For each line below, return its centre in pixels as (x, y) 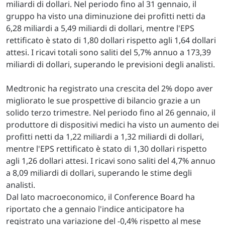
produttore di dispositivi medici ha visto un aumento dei (113, 124)
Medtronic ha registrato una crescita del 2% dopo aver (109, 88)
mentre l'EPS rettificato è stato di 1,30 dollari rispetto (106, 148)
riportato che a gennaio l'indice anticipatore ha (95, 209)
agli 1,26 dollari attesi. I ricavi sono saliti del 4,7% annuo (111, 160)
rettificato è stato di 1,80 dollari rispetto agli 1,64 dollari (111, 40)
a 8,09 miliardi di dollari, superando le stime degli (99, 173)
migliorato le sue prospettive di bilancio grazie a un (103, 100)
